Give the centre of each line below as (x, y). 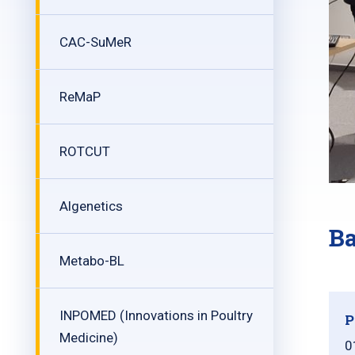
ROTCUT (85, 151)
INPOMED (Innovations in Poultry (156, 315)
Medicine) (89, 338)
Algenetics (91, 206)
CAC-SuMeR (95, 42)
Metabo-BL (92, 261)
